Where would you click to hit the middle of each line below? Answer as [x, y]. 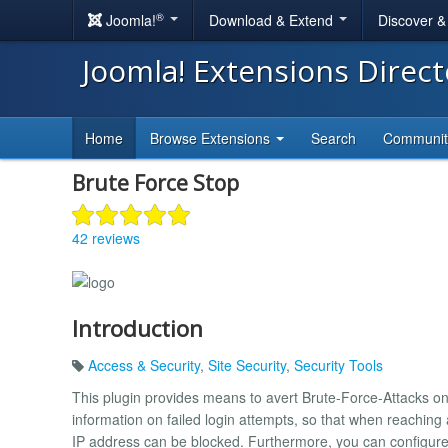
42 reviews [106, 237]
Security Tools [338, 364]
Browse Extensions [212, 138]
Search [333, 138]
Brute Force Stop [155, 183]
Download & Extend [273, 20]
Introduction [137, 328]
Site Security [247, 364]
